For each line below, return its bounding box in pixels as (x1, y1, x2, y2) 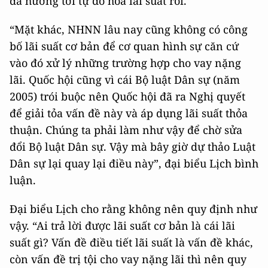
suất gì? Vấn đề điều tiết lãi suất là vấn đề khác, (10, 235, 253, 250)
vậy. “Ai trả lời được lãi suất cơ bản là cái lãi (10, 218, 235, 233)
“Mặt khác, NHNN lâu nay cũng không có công (10, 22, 248, 37)
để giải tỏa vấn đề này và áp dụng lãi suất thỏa (10, 106, 248, 121)
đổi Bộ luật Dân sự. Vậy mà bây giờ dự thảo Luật (10, 139, 255, 154)
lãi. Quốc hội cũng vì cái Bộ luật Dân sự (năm (10, 72, 240, 87)
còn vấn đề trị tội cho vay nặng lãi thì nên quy (10, 252, 246, 267)
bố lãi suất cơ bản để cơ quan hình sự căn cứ (10, 39, 239, 54)
